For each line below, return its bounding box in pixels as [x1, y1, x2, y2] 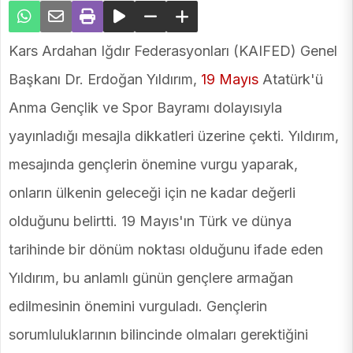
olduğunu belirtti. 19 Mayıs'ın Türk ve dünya [9, 213, 292, 230]
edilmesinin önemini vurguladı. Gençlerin [9, 298, 267, 315]
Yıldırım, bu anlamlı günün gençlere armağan [9, 269, 293, 287]
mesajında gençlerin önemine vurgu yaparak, [9, 156, 298, 173]
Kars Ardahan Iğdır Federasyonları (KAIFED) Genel [9, 43, 337, 60]
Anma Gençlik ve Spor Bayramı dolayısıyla [9, 99, 282, 117]
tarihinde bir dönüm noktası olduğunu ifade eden [9, 241, 323, 258]
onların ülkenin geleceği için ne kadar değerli [9, 184, 295, 202]
